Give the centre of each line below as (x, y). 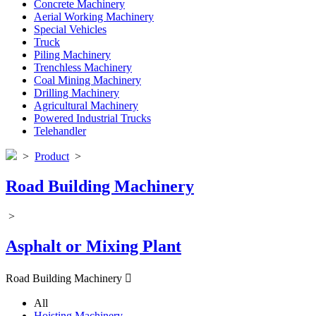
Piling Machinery (72, 55)
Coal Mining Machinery (87, 80)
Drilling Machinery (77, 93)
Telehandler (60, 131)
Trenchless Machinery (83, 67)
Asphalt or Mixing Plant (93, 246)
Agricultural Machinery (86, 105)
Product (52, 156)
